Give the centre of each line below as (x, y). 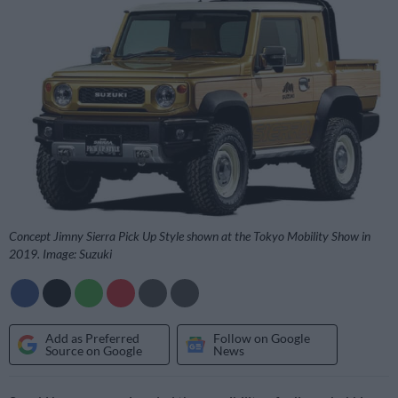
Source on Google (94, 350)
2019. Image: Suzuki (60, 254)
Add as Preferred (92, 338)
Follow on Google (262, 338)
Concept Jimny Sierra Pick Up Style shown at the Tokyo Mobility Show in (190, 236)
